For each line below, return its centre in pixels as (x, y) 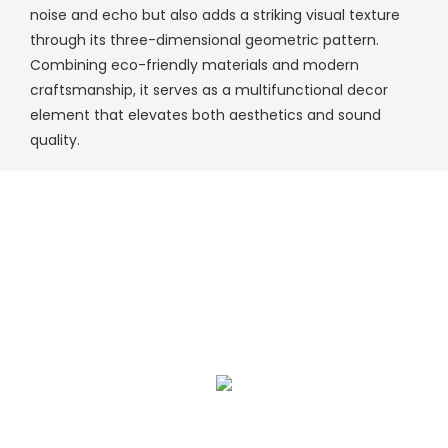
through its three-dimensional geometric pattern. (204, 39)
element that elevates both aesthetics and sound (205, 114)
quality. (55, 139)
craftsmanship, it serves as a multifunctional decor (209, 89)
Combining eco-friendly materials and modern (194, 64)
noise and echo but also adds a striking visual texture (215, 14)
